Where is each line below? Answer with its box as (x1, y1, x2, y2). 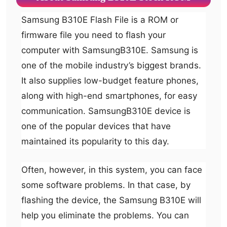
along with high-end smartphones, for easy (21, 91, 197, 101)
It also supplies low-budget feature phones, (21, 75, 199, 86)
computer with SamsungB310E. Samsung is (21, 45, 198, 56)
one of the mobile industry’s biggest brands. (21, 60, 201, 71)
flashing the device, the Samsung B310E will (21, 195, 201, 205)
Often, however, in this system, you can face (21, 164, 202, 175)
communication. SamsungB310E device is (21, 106, 191, 117)
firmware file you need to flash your (21, 30, 166, 41)
